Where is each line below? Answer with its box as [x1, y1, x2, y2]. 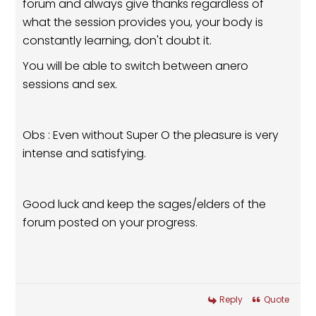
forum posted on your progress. [23, 214, 198, 231]
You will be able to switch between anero [23, 58, 249, 75]
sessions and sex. [23, 76, 118, 93]
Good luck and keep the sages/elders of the [23, 196, 267, 213]
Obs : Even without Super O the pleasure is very [23, 127, 279, 144]
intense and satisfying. [23, 145, 147, 162]
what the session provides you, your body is [23, 14, 264, 31]
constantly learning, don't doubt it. [23, 32, 212, 49]
